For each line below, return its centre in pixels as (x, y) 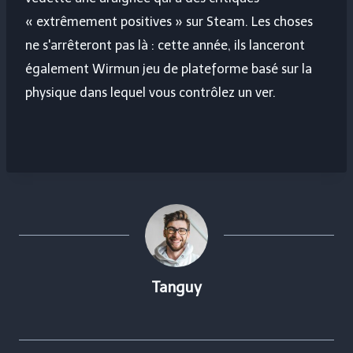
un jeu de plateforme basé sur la (219, 69)
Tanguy (176, 288)
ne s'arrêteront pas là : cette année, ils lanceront (165, 46)
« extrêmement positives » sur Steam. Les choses (169, 22)
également (59, 69)
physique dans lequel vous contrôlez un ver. (150, 93)
